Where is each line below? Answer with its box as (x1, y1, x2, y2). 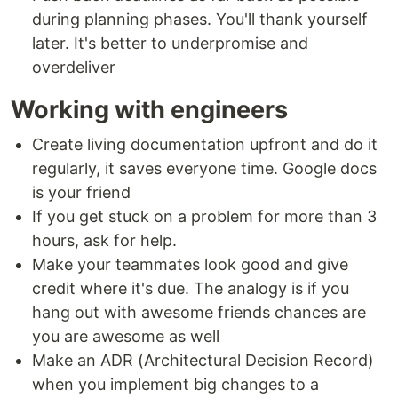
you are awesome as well (32, 327, 219, 346)
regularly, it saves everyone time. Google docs (32, 159, 377, 178)
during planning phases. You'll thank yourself (32, 10, 368, 28)
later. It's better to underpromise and (32, 34, 308, 52)
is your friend (32, 183, 131, 202)
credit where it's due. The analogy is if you (32, 279, 349, 298)
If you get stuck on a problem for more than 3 (32, 207, 377, 226)
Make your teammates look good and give (32, 255, 348, 274)
